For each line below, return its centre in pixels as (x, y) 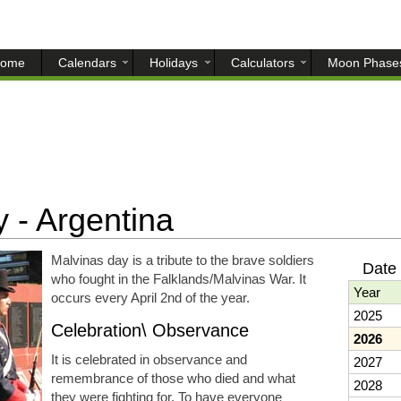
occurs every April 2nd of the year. (150, 298)
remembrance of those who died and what (173, 378)
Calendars (87, 63)
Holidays (174, 63)
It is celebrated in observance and (149, 359)
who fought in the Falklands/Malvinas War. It (178, 279)
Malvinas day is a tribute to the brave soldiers (182, 260)
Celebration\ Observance (149, 330)
